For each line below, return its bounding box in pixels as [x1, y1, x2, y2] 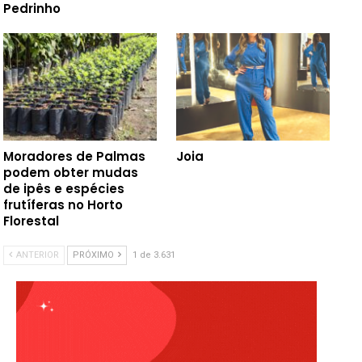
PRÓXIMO [73, 249, 117, 260]
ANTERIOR [14, 249, 60, 260]
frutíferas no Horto [3, 196, 124, 213]
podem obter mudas [3, 163, 139, 181]
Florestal [3, 212, 60, 229]
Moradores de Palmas [3, 147, 146, 165]
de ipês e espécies [3, 179, 125, 197]
